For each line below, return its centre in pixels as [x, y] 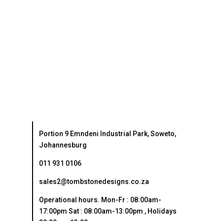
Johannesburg [63, 145]
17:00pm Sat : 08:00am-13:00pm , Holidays [108, 211]
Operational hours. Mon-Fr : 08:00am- [100, 200]
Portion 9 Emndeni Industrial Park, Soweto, [107, 133]
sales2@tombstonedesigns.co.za [94, 181]
